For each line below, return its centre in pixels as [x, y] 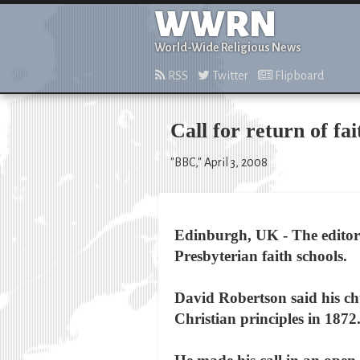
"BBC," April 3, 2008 [219, 162]
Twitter [229, 76]
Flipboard [298, 76]
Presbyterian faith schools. [261, 256]
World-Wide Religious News [228, 47]
